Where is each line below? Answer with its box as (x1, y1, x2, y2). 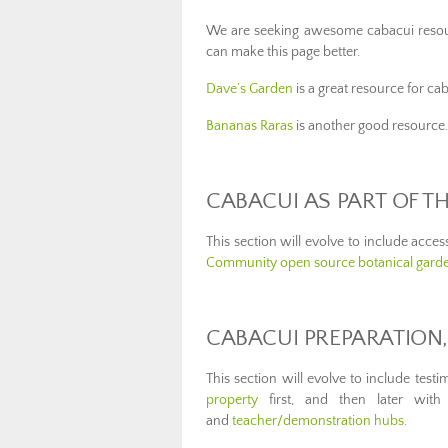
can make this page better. (206, 43, 360, 60)
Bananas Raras (206, 117, 293, 134)
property (206, 391, 258, 408)
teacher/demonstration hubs (232, 412, 404, 429)
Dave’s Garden (206, 80, 293, 97)
